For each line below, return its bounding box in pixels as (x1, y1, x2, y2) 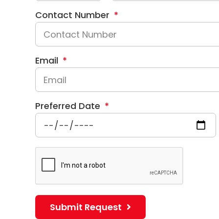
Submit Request (50, 200, 122, 213)
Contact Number (35, 9, 112, 21)
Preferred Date (35, 100, 103, 112)
